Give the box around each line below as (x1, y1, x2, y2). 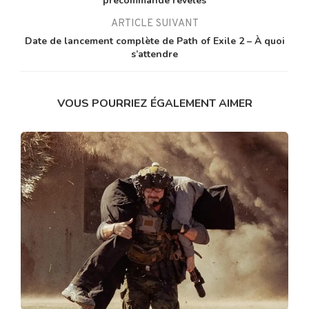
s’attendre (131, 47, 178, 61)
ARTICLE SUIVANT (110, 17, 199, 30)
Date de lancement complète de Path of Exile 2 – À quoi (24, 34, 285, 48)
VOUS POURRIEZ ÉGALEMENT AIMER (57, 95, 252, 111)
